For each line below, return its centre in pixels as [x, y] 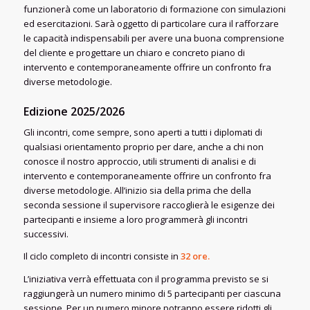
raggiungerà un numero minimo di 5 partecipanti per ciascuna [152, 293]
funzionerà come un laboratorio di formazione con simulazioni [154, 9]
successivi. [46, 234]
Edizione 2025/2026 [74, 112]
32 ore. [195, 256]
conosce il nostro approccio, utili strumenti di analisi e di [139, 162]
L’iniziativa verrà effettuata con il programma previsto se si [146, 279]
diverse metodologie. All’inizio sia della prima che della [137, 191]
